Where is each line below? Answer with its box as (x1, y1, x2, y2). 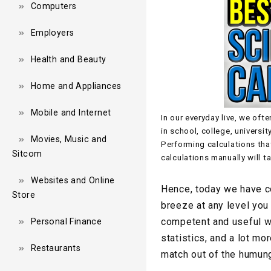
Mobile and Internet (30, 107, 111, 117)
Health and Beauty (30, 54, 106, 64)
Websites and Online (30, 175, 115, 185)
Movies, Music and (30, 134, 107, 144)
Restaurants (30, 243, 81, 253)
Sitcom (12, 148, 42, 158)
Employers (30, 27, 74, 38)
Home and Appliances (30, 80, 122, 91)
